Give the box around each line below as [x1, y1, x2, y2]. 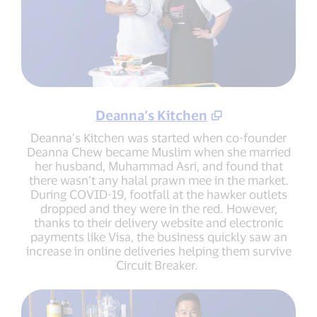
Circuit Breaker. [116, 258, 201, 272]
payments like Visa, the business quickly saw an [30, 229, 287, 244]
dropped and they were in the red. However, [40, 201, 277, 216]
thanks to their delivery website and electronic [33, 215, 284, 230]
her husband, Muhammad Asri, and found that [34, 158, 283, 173]
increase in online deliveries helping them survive [25, 243, 292, 258]
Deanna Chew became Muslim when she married [26, 144, 291, 159]
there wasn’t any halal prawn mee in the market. [28, 173, 289, 188]
